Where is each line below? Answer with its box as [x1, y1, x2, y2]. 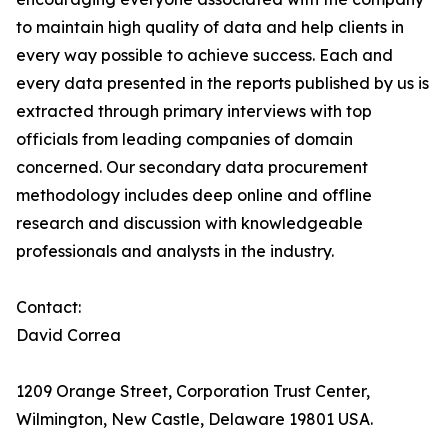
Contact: [16, 297, 81, 318]
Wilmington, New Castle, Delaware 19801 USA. [16, 409, 373, 430]
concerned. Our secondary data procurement [16, 157, 368, 178]
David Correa [16, 325, 121, 346]
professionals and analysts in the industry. [16, 241, 334, 262]
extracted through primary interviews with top [16, 101, 372, 122]
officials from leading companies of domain [16, 129, 353, 150]
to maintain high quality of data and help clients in [16, 17, 404, 38]
